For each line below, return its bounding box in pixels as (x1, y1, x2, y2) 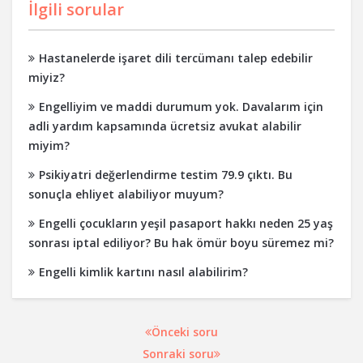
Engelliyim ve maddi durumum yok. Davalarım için (39, 99, 323, 114)
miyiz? (28, 70, 65, 85)
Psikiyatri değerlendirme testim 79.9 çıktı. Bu (39, 167, 293, 182)
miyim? (28, 138, 70, 153)
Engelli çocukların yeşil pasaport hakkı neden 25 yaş (39, 216, 333, 231)
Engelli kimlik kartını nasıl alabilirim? (39, 264, 248, 280)
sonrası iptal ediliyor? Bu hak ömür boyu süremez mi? (28, 235, 334, 250)
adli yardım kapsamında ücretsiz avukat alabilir (28, 118, 301, 134)
